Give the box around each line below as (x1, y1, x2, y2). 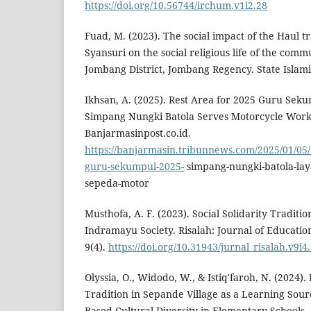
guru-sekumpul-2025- (85, 160, 184, 174)
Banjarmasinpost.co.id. (85, 126, 191, 140)
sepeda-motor (85, 176, 149, 190)
